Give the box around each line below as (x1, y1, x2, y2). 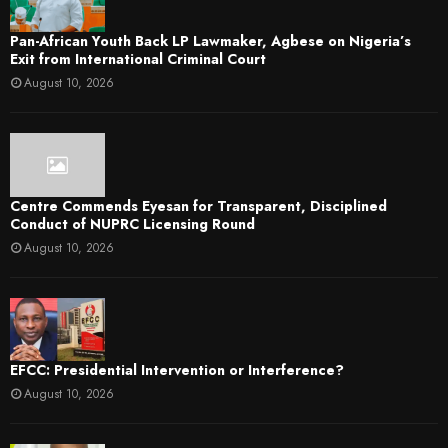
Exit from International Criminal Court (10, 49, 266, 70)
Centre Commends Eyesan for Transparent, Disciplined (10, 195, 387, 216)
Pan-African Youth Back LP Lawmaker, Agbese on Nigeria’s (10, 31, 411, 52)
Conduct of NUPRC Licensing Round (10, 213, 255, 234)
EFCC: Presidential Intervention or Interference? (10, 359, 344, 380)
